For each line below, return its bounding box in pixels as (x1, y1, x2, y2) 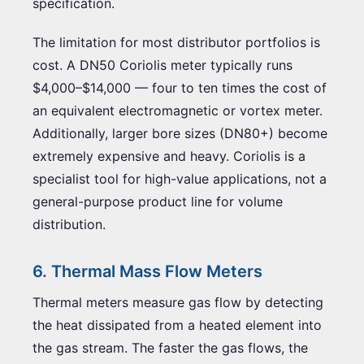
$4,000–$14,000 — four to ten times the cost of (32, 79, 327, 96)
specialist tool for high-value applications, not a (32, 170, 327, 187)
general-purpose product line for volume (32, 193, 283, 210)
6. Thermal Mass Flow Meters (32, 261, 262, 281)
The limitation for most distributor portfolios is (32, 33, 320, 50)
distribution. (32, 215, 106, 232)
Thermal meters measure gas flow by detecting (32, 293, 323, 310)
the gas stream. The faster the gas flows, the (32, 339, 308, 356)
